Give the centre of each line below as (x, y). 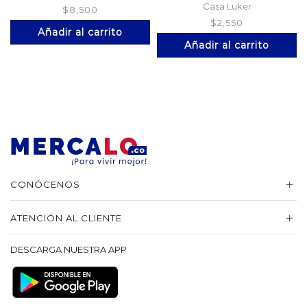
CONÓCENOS (45, 185)
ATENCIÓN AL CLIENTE (66, 218)
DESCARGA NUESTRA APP (69, 250)
